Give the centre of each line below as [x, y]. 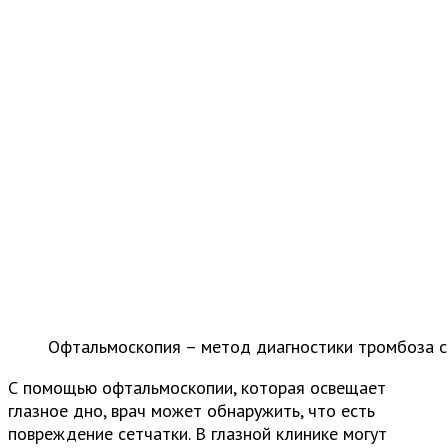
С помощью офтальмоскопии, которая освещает [197, 387]
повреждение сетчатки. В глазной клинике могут [197, 433]
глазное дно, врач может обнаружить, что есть [191, 410]
